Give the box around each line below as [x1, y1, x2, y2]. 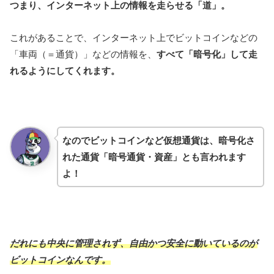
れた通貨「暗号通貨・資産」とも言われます [62, 151, 246, 162]
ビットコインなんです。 [10, 254, 111, 265]
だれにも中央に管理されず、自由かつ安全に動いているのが [10, 237, 257, 248]
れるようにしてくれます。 [10, 65, 120, 76]
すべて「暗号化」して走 [157, 48, 257, 59]
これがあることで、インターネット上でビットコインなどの [10, 32, 257, 43]
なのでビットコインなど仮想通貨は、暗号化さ [62, 135, 255, 146]
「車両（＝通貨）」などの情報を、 [10, 48, 157, 59]
